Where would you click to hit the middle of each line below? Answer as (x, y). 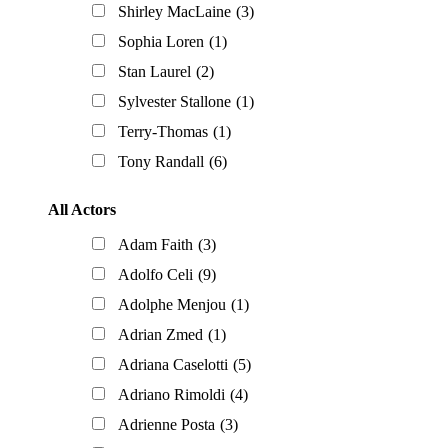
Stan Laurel (154, 72)
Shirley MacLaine (174, 12)
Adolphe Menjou (172, 305)
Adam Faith (155, 245)
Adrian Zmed (160, 335)
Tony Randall (161, 162)
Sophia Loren (161, 42)
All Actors (82, 210)
